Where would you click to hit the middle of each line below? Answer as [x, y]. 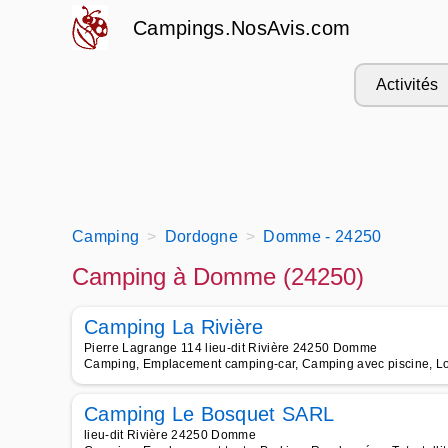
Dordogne [201, 236]
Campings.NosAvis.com [242, 28]
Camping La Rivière [174, 327]
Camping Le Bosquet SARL [209, 414]
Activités [407, 84]
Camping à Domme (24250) [218, 276]
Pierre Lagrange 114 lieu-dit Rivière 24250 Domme [231, 348]
